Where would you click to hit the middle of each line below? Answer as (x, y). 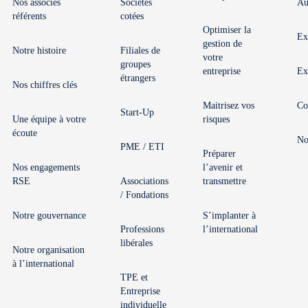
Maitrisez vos (229, 106)
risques (216, 119)
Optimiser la (227, 30)
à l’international (43, 264)
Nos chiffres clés (45, 85)
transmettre (224, 181)
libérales (136, 243)
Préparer (219, 154)
